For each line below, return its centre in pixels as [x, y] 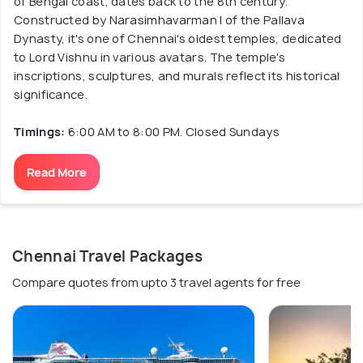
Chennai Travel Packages [107, 256]
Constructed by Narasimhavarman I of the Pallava [160, 20]
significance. [51, 94]
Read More [57, 172]
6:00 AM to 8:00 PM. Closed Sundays [173, 132]
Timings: [41, 132]
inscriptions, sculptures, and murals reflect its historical [177, 76]
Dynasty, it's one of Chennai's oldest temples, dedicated [178, 38]
